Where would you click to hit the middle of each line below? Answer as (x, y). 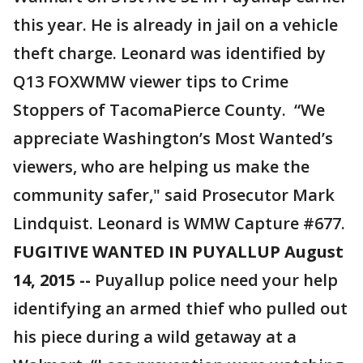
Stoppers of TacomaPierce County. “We (169, 110)
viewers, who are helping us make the (161, 167)
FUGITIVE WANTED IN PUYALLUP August (178, 252)
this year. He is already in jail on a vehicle (175, 25)
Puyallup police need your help (214, 280)
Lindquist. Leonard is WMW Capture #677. (179, 224)
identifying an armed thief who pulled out (180, 309)
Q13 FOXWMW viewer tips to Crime (151, 82)
